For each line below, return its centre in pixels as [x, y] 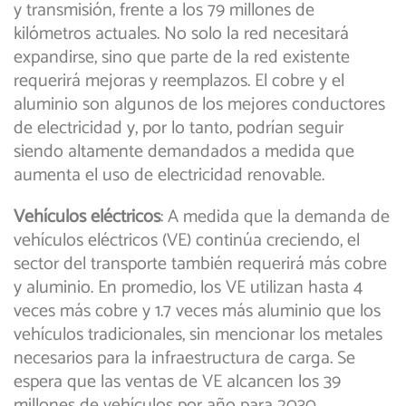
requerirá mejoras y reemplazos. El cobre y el [179, 82]
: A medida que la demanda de [275, 217]
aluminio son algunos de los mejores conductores [199, 105]
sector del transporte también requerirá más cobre [200, 265]
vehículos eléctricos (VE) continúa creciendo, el [187, 241]
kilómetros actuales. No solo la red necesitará [181, 34]
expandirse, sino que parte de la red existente [182, 58]
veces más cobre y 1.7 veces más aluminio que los [197, 312]
